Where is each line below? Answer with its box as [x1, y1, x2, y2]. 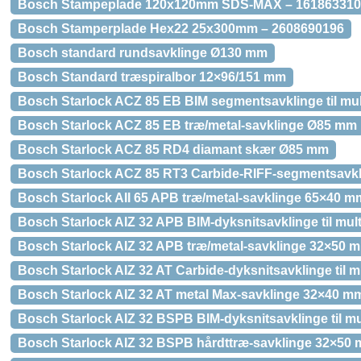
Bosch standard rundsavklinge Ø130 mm [18, 46, 268, 60]
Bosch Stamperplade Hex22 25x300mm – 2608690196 [18, 22, 344, 35]
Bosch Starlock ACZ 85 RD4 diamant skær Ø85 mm [18, 143, 329, 156]
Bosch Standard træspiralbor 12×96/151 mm [18, 70, 286, 84]
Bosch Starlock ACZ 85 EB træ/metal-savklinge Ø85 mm [18, 118, 357, 132]
